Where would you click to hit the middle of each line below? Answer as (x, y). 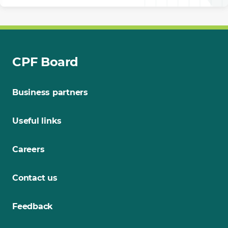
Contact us (35, 178)
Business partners (50, 92)
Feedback (33, 206)
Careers (28, 149)
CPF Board (45, 62)
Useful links (37, 121)
